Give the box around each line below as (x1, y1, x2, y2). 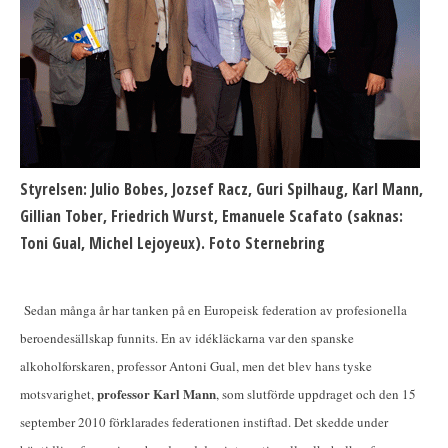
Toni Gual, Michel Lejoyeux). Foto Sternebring (20, 232, 325, 255)
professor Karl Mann (97, 383, 216, 403)
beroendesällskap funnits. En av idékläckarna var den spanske (20, 328, 354, 347)
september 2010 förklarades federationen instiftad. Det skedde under (20, 412, 388, 431)
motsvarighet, (20, 384, 97, 403)
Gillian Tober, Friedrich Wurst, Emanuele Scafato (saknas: (20, 205, 403, 228)
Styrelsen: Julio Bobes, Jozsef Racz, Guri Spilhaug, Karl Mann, (20, 178, 423, 201)
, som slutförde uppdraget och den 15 (216, 384, 416, 403)
